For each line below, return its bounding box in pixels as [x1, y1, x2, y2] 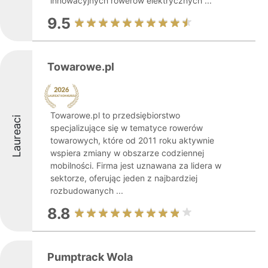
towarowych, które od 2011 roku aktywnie [50, 135, 214, 145]
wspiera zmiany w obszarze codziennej [50, 148, 204, 158]
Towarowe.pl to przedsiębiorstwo [50, 110, 180, 120]
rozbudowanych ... [50, 185, 123, 196]
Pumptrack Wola [47, 251, 133, 263]
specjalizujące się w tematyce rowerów [50, 123, 203, 133]
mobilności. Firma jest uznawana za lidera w [50, 160, 221, 170]
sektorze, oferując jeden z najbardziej [50, 173, 197, 183]
